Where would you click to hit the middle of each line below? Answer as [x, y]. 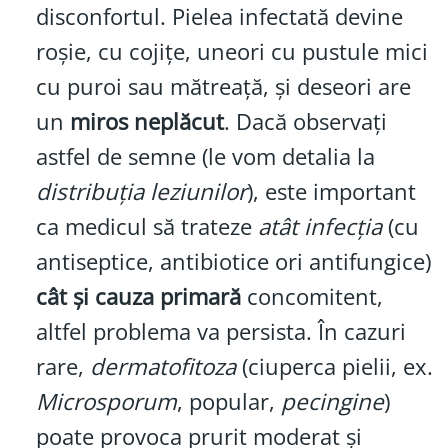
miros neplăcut [146, 122]
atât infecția [319, 227]
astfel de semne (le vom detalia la [205, 157]
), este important [331, 192]
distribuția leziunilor [141, 192]
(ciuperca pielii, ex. [334, 367]
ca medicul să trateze [146, 227]
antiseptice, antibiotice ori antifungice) [233, 262]
